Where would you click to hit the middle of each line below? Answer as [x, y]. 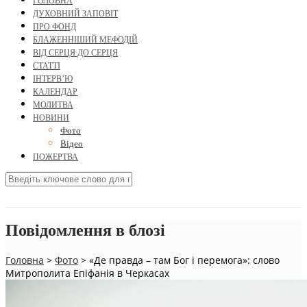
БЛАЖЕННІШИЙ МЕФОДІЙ [85, 40]
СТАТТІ [47, 66]
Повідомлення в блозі [85, 231]
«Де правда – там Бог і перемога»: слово [184, 260]
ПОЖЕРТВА [56, 157]
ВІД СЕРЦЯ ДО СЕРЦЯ [75, 53]
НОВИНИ [51, 118]
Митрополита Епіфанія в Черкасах [87, 273]
